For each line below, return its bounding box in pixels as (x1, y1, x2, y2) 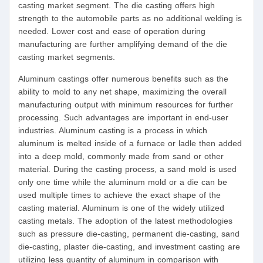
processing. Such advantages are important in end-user (18, 113, 228, 123)
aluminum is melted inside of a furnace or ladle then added (18, 139, 242, 149)
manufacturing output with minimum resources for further (18, 100, 233, 110)
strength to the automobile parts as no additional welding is (18, 14, 242, 23)
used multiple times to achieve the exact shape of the (18, 190, 221, 200)
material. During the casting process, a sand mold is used (18, 164, 237, 174)
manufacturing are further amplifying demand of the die (18, 39, 227, 49)
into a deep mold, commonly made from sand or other (18, 151, 224, 161)
